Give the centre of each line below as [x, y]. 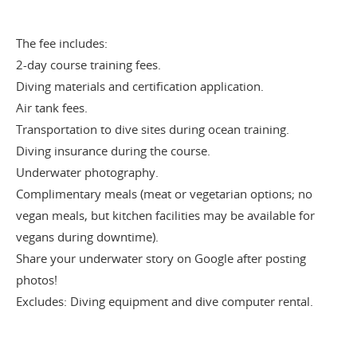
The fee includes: [62, 43]
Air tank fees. [52, 108]
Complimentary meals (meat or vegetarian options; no [164, 194]
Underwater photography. [87, 173]
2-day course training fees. [88, 65]
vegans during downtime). [87, 237]
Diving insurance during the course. [113, 151]
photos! [37, 280]
